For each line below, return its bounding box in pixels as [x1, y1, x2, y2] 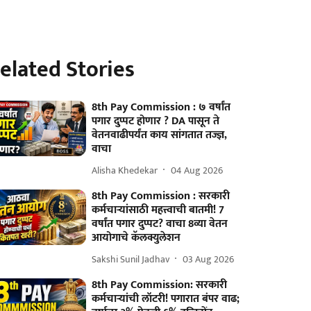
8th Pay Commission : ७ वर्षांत [92, 98, 231, 117]
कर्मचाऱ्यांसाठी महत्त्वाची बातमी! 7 [92, 201, 225, 219]
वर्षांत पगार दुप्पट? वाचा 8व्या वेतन [92, 215, 228, 233]
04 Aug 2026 [171, 162, 224, 178]
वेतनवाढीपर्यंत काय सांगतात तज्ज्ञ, [92, 126, 228, 144]
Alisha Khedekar [92, 162, 158, 178]
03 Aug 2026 [183, 251, 235, 267]
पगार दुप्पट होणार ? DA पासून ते [92, 112, 220, 131]
